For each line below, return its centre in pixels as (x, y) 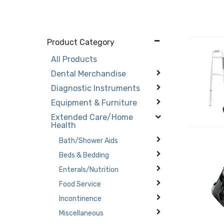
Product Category (81, 42)
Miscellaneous (81, 213)
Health (64, 125)
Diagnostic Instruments (96, 88)
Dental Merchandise (89, 73)
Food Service (80, 184)
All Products (74, 59)
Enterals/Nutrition (89, 169)
